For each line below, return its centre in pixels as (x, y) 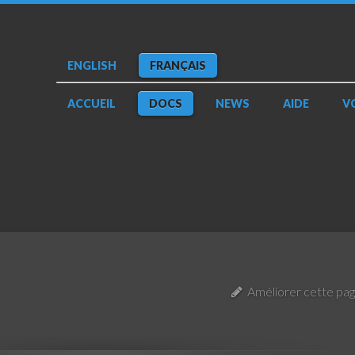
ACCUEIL (91, 103)
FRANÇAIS (177, 65)
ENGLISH (92, 65)
